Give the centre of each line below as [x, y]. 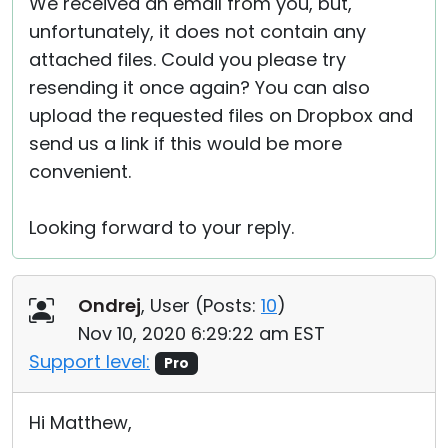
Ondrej [109, 305]
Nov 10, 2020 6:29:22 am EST [201, 333]
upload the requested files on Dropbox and [221, 115]
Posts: [229, 305]
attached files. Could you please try [187, 59]
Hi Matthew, [80, 422]
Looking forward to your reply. [161, 227]
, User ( [172, 305]
